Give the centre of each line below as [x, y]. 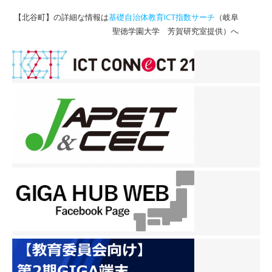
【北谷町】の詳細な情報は [61, 17]
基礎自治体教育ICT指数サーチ [162, 17]
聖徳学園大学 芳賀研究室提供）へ [175, 31]
